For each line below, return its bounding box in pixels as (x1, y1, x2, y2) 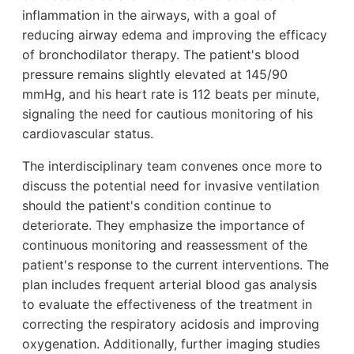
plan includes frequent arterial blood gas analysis (22, 276, 317, 292)
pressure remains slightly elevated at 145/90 (22, 66, 288, 82)
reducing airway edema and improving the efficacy (22, 26, 327, 43)
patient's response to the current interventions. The (22, 256, 329, 273)
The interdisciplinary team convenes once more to (22, 157, 322, 174)
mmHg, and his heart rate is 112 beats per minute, (22, 85, 319, 102)
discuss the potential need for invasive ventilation (22, 177, 319, 194)
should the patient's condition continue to (22, 197, 272, 213)
